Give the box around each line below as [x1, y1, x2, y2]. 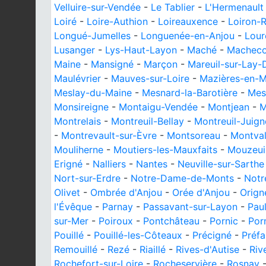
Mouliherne [54, 144, 103, 156]
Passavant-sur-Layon [143, 201, 237, 213]
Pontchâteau [143, 215, 199, 227]
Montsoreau [167, 129, 220, 141]
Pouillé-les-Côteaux [94, 229, 182, 241]
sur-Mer [54, 215, 88, 227]
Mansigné [91, 58, 134, 70]
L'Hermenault [205, 1, 264, 13]
